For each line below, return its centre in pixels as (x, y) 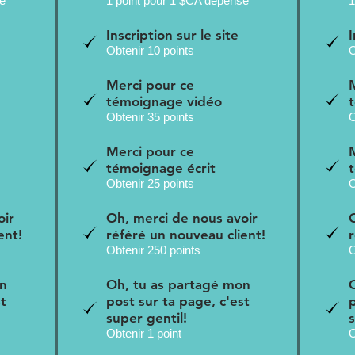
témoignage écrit (160, 168)
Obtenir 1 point (143, 333)
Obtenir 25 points (150, 183)
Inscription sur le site (172, 34)
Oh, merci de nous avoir (181, 218)
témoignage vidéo (164, 101)
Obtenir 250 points (153, 250)
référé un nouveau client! (185, 234)
